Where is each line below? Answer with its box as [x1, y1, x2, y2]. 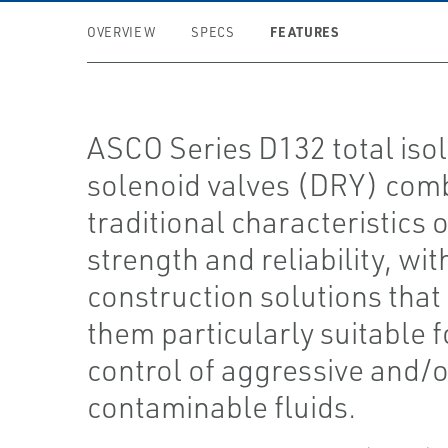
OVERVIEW [87, 24, 156, 40]
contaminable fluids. [87, 388, 357, 425]
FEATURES [270, 23, 339, 40]
